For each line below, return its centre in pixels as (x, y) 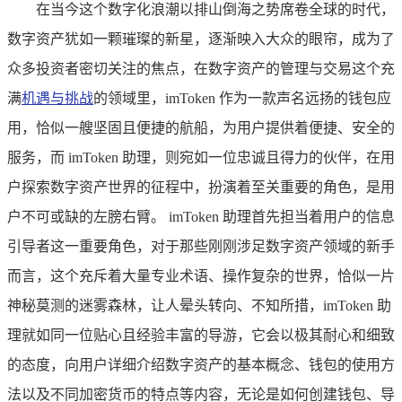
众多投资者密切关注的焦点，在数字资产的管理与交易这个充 (201, 68)
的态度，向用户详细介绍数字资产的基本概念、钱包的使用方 (201, 364)
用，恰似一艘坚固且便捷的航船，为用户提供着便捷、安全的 (201, 127)
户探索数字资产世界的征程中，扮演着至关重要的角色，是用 (201, 187)
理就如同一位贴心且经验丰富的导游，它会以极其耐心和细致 (201, 335)
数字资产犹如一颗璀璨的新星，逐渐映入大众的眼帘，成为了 (201, 39)
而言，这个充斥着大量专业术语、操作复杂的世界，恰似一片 (201, 275)
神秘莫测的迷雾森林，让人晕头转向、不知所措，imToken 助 (199, 305)
